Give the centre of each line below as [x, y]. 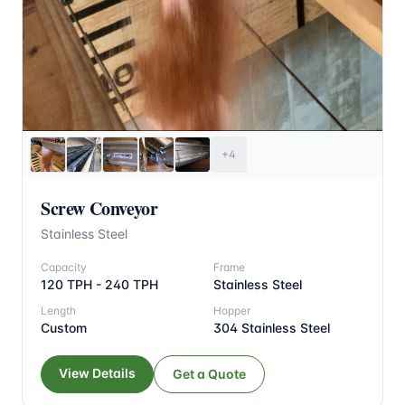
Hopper [232, 310]
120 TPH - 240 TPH [99, 284]
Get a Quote [209, 373]
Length [58, 310]
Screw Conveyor [99, 208]
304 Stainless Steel [272, 327]
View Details [97, 372]
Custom [64, 327]
